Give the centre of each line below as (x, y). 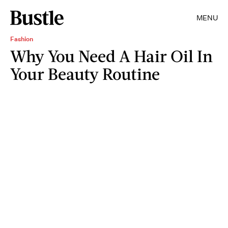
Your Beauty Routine (85, 74)
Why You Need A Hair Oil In (111, 56)
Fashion (22, 39)
